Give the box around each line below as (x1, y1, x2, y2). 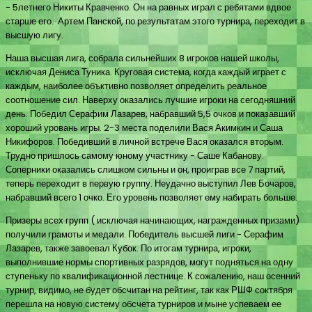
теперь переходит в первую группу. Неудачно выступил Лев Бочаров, (6, 176, 296, 190)
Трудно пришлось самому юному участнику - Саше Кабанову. (6, 148, 264, 162)
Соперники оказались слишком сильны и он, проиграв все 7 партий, (6, 162, 286, 176)
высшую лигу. (6, 28, 63, 42)
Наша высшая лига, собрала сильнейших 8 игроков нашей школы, (6, 51, 279, 65)
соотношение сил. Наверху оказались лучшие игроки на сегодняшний (6, 93, 295, 107)
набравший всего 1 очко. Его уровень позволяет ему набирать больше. (6, 190, 297, 204)
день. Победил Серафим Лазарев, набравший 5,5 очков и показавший (6, 107, 295, 120)
